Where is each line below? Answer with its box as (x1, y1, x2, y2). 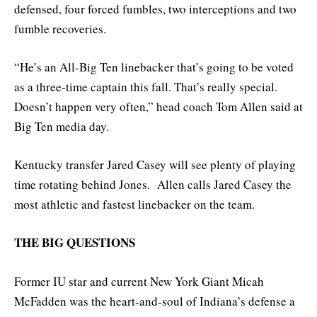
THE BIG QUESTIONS (14, 234, 135, 252)
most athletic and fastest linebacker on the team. (14, 196, 255, 213)
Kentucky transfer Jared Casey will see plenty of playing (14, 156, 296, 173)
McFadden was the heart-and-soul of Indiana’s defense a (14, 292, 295, 309)
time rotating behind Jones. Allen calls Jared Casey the (14, 176, 292, 193)
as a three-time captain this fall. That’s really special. (14, 79, 277, 96)
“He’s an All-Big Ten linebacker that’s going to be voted (14, 59, 294, 76)
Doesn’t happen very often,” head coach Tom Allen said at (14, 98, 303, 115)
